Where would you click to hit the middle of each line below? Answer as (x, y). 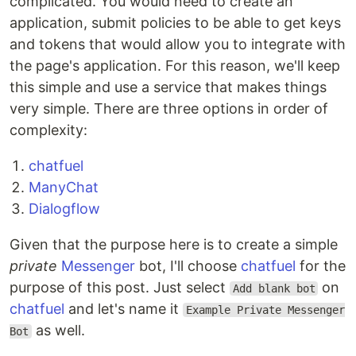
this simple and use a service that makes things (168, 87)
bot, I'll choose (188, 266)
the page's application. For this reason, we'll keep (175, 66)
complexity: (48, 130)
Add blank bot (274, 288)
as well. (58, 330)
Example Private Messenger (265, 310)
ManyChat (64, 187)
